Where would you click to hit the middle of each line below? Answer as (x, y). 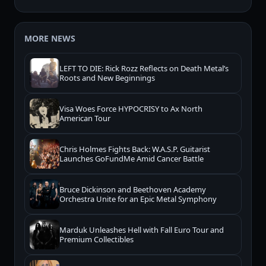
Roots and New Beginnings (107, 78)
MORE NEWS (50, 39)
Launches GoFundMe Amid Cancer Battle (132, 159)
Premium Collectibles (96, 240)
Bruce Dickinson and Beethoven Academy (133, 190)
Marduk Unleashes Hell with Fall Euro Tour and (142, 230)
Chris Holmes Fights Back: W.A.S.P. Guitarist (135, 149)
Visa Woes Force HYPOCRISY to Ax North (131, 109)
